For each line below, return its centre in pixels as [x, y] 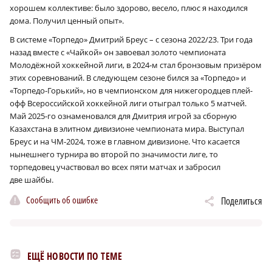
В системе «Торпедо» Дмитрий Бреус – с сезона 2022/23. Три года [131, 39]
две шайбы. [32, 179]
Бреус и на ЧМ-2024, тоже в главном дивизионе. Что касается [125, 141]
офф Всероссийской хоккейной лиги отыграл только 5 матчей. [128, 103]
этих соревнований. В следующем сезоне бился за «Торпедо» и [128, 77]
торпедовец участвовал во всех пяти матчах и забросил [115, 167]
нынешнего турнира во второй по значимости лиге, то [114, 154]
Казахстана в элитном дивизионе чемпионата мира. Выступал [127, 128]
